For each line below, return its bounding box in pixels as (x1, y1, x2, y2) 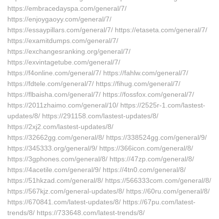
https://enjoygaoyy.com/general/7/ (7, 15, 111, 23)
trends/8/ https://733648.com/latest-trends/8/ (7, 209, 145, 217)
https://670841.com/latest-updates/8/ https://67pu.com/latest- (7, 198, 196, 206)
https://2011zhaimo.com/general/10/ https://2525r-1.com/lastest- (7, 101, 205, 109)
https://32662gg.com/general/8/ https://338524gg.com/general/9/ (7, 133, 207, 141)
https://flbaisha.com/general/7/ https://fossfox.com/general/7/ (7, 90, 194, 98)
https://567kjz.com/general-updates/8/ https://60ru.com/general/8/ (7, 187, 210, 195)
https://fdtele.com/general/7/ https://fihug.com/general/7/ (7, 80, 180, 88)
